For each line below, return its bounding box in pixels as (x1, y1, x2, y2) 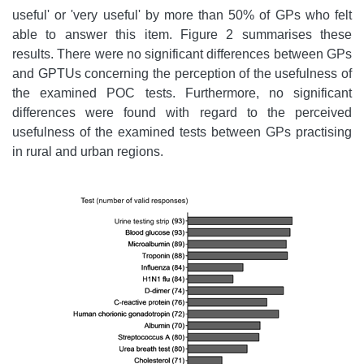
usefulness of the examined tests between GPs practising (12, 125, 352, 140)
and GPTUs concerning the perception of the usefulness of (12, 67, 352, 81)
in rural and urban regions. (12, 145, 163, 159)
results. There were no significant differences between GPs (12, 47, 352, 62)
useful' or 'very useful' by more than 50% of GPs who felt (12, 8, 352, 23)
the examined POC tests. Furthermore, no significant (12, 86, 352, 101)
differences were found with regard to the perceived (12, 106, 352, 120)
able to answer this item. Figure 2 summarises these (12, 28, 352, 42)
